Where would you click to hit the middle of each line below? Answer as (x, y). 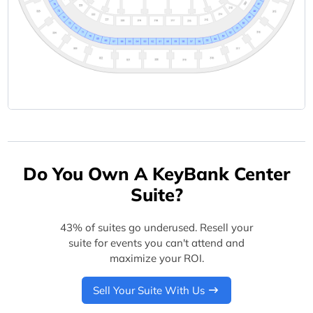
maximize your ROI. (156, 259)
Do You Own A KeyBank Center (156, 173)
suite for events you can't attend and (156, 243)
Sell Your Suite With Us (148, 290)
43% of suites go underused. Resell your (156, 228)
